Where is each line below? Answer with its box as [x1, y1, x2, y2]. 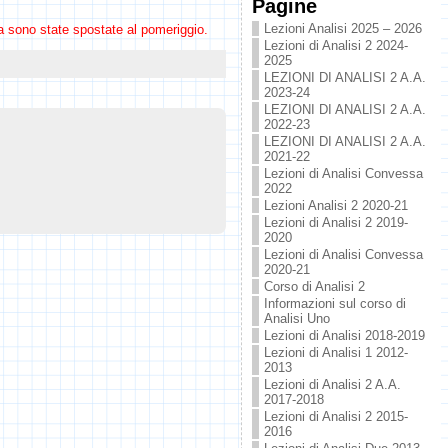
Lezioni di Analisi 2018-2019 [263, 328, 425, 343]
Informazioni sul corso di [263, 296, 406, 311]
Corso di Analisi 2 [263, 279, 365, 294]
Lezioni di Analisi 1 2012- [263, 345, 408, 360]
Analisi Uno [263, 311, 330, 326]
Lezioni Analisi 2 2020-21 [263, 198, 408, 213]
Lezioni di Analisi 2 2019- [263, 215, 408, 230]
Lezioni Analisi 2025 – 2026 [263, 21, 422, 36]
